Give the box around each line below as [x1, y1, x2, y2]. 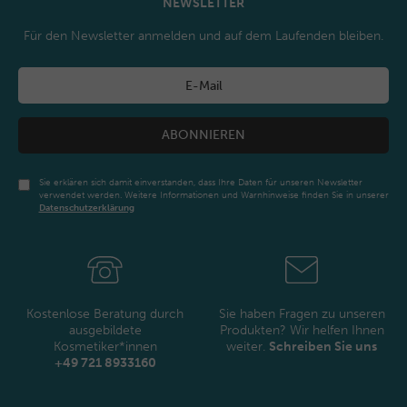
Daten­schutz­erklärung [38, 203, 134, 213]
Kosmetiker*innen [53, 338, 157, 354]
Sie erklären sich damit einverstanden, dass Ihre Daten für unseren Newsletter [38, 177, 362, 188]
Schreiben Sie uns [269, 338, 378, 354]
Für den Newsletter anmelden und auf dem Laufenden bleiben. [24, 28, 383, 44]
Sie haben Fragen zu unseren [218, 305, 385, 322]
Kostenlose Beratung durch [26, 305, 184, 322]
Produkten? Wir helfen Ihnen [219, 322, 384, 338]
